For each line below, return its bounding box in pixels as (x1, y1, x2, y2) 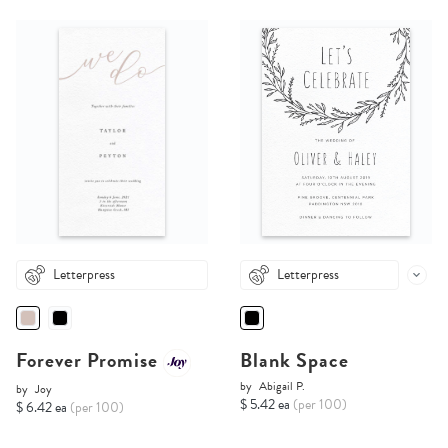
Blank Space (240, 345, 349, 376)
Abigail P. (259, 377, 305, 396)
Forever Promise (16, 345, 163, 376)
